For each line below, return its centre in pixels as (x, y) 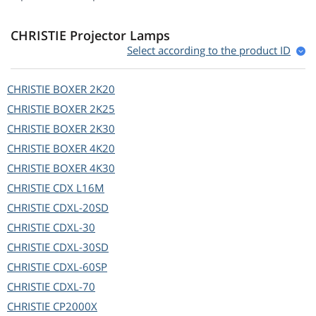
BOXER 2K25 (84, 109)
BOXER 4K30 (84, 168)
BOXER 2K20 (84, 89)
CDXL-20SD (81, 208)
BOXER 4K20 (84, 148)
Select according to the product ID (209, 50)
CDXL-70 (74, 287)
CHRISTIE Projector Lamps (90, 36)
